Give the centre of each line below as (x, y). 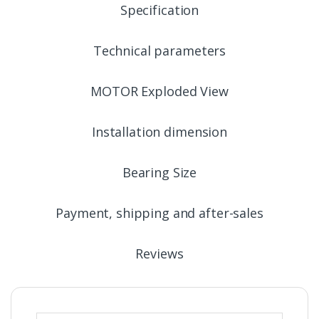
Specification (159, 10)
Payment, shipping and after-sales (159, 213)
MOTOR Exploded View (159, 91)
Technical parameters (159, 51)
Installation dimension (159, 132)
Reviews (159, 254)
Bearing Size (159, 173)
